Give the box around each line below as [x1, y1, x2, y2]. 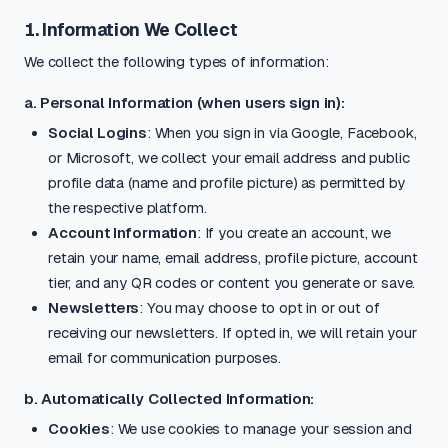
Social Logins [48, 124, 147, 141]
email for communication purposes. [48, 349, 281, 366]
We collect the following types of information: [24, 53, 329, 70]
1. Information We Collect [24, 20, 238, 40]
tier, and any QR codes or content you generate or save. [48, 274, 416, 291]
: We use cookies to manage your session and [109, 420, 413, 437]
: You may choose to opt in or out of [139, 299, 380, 316]
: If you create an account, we [196, 224, 392, 241]
